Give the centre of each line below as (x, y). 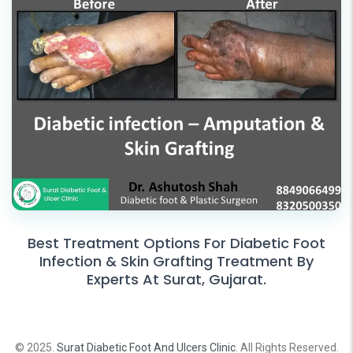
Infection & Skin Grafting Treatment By (176, 261)
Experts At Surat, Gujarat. (176, 279)
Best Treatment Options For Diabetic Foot (176, 243)
